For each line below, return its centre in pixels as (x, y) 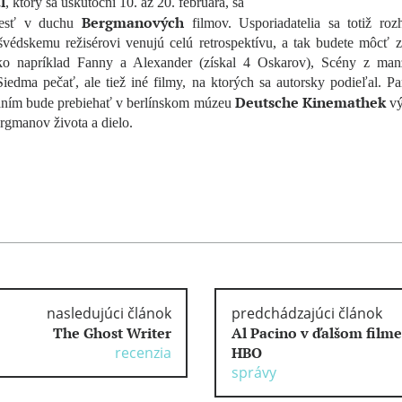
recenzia (142, 353)
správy (254, 372)
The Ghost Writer (111, 333)
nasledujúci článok (108, 313)
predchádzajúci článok (307, 313)
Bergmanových (132, 22)
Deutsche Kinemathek (310, 102)
